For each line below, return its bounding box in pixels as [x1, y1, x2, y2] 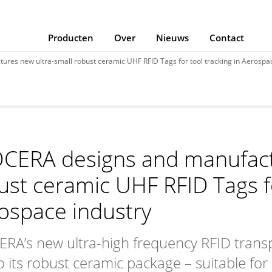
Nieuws [155, 32, 189, 44]
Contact [209, 32, 244, 44]
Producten [47, 32, 93, 44]
